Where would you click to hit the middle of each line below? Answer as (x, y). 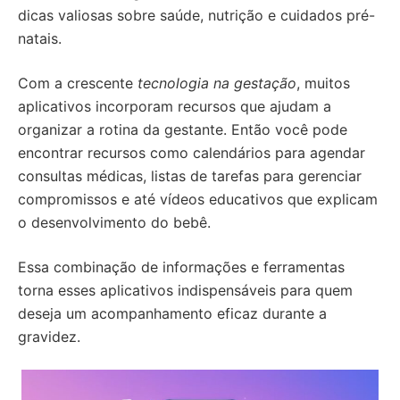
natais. (40, 38)
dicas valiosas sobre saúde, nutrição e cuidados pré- (196, 15)
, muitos (323, 83)
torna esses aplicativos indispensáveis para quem (185, 290)
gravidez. (49, 337)
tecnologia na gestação (217, 83)
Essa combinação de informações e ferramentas (181, 267)
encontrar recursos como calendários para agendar (192, 153)
